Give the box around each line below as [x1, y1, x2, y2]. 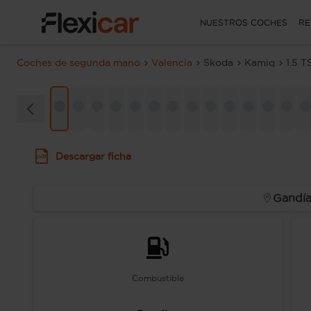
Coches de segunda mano [17, 57, 140, 68]
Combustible [131, 274, 184, 283]
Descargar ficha [56, 151, 132, 162]
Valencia [151, 57, 192, 68]
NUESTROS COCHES [200, 17, 287, 27]
